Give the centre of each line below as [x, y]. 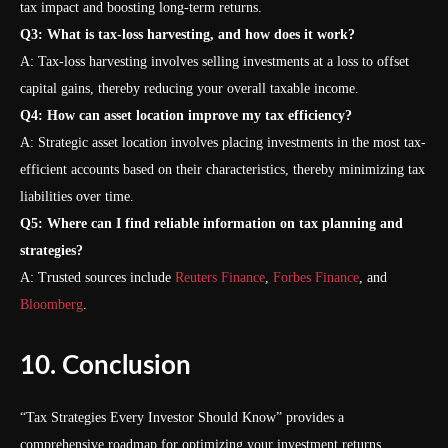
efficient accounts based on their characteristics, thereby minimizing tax [222, 169]
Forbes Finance [316, 277]
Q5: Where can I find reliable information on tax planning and [211, 223]
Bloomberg [51, 304]
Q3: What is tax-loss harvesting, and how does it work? [187, 34]
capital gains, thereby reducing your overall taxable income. [189, 88]
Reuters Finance [220, 277]
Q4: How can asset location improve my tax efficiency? [186, 115]
